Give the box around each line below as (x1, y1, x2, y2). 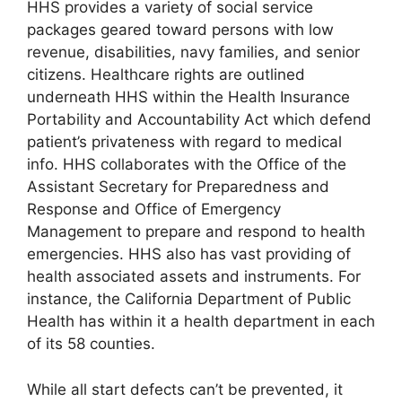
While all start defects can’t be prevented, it (27, 380, 343, 398)
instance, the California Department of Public (27, 290, 351, 308)
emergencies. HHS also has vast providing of (27, 245, 351, 263)
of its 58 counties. (27, 335, 155, 353)
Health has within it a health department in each (27, 312, 375, 330)
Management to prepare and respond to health (27, 223, 365, 240)
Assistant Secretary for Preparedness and (27, 178, 329, 196)
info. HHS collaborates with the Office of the (27, 155, 346, 173)
